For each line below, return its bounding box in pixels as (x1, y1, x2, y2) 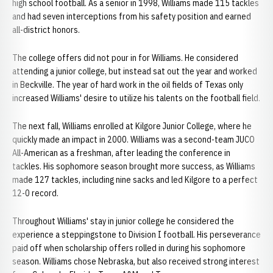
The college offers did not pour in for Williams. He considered (12, 52, 238, 63)
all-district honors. (12, 24, 80, 35)
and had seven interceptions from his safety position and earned (12, 11, 251, 22)
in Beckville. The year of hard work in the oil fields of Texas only (12, 79, 243, 90)
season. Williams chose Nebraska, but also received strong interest (12, 256, 260, 267)
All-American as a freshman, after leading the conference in (12, 147, 230, 158)
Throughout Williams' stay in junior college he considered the (12, 216, 234, 227)
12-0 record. (12, 188, 58, 199)
